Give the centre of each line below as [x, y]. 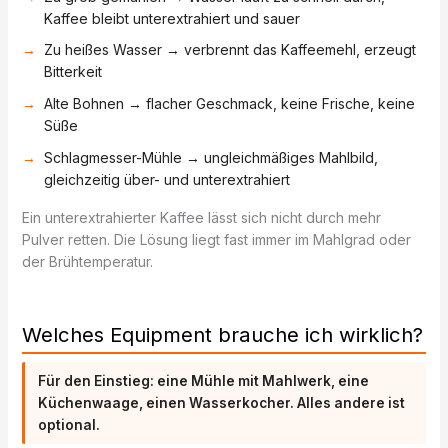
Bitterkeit [72, 72]
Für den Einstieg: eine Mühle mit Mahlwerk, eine [204, 381]
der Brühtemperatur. [87, 261]
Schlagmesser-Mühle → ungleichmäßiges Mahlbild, [210, 157]
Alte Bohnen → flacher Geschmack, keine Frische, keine [229, 104]
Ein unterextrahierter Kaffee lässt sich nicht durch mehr [201, 217]
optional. [69, 425]
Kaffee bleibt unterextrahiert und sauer [171, 18]
